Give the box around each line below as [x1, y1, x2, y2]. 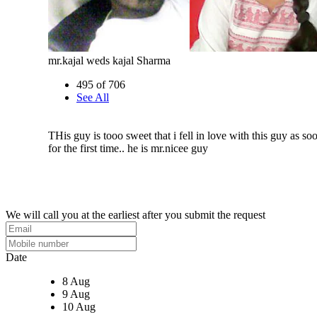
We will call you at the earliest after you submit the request [6, 209, 265, 221]
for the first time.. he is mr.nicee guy [48, 142, 208, 154]
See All [76, 91, 109, 103]
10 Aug [62, 301, 96, 313]
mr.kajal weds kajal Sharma [48, 54, 171, 67]
